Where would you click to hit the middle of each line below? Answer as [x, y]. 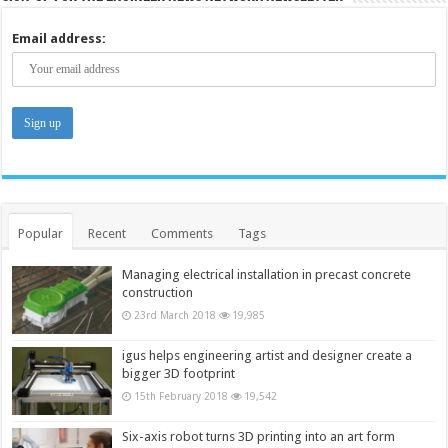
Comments [182, 233]
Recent [107, 233]
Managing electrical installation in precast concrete [267, 274]
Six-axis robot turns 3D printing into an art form [259, 437]
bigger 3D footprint [179, 374]
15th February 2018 [181, 396]
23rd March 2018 [175, 314]
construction [158, 292]
